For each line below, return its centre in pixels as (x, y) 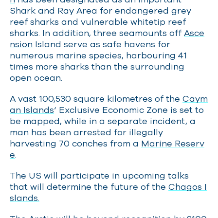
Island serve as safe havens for (101, 44)
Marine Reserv (173, 143)
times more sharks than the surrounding (97, 66)
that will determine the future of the (89, 187)
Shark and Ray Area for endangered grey (100, 10)
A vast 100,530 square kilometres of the (96, 99)
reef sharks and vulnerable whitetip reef (98, 22)
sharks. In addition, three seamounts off (97, 33)
